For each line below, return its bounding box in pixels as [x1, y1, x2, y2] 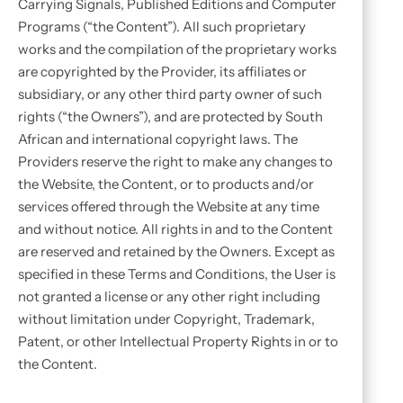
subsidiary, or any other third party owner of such [18, 85, 322, 103]
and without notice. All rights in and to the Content [18, 220, 333, 237]
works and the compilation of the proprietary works [18, 40, 336, 58]
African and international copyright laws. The [18, 130, 298, 148]
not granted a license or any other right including [18, 288, 320, 305]
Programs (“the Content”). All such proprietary [18, 18, 306, 35]
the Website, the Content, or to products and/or [18, 175, 314, 193]
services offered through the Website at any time [18, 198, 319, 215]
